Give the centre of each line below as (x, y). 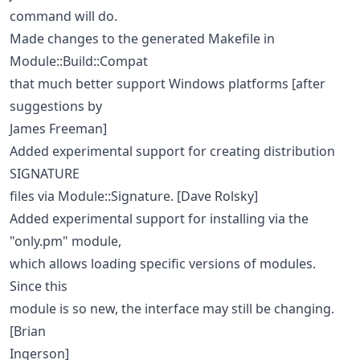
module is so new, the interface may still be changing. (172, 308)
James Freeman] (58, 128)
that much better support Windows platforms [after (168, 83)
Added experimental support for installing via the (159, 218)
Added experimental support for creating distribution (172, 151)
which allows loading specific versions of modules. (163, 263)
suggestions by (56, 106)
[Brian (28, 331)
